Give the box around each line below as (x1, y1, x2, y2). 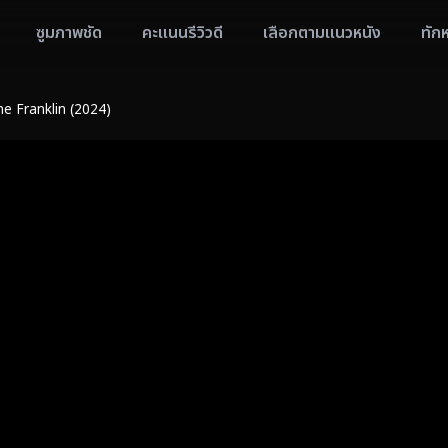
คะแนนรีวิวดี (142, 21, 223, 45)
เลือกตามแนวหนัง (263, 21, 381, 45)
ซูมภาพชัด (36, 21, 102, 45)
